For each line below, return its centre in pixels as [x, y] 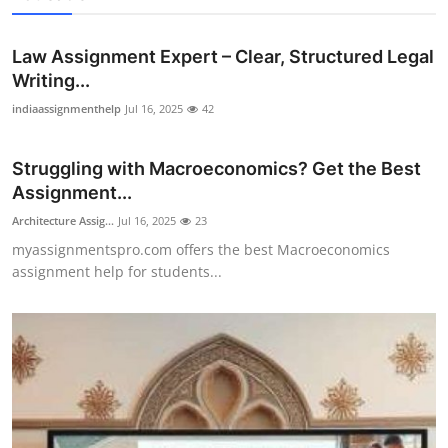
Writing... [51, 80]
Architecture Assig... [63, 220]
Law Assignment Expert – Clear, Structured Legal [223, 56]
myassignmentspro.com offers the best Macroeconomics [201, 249]
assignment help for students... [117, 271]
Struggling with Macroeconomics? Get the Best [216, 168]
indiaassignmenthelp [66, 108]
